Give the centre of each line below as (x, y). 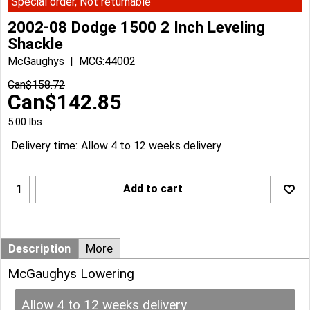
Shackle (35, 43)
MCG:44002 (107, 61)
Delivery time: (44, 146)
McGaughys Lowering (71, 273)
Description (39, 248)
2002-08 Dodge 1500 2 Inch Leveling (136, 27)
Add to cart (153, 188)
